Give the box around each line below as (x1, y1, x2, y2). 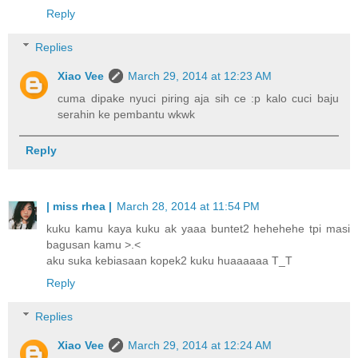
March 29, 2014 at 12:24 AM (128, 338, 272, 352)
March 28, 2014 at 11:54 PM (117, 199, 260, 213)
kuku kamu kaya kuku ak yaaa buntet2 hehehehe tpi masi (46, 221, 350, 235)
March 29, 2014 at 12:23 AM (128, 69, 272, 82)
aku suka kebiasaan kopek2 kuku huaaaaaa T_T (46, 253, 292, 267)
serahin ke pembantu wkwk (58, 107, 196, 121)
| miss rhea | (46, 199, 112, 213)
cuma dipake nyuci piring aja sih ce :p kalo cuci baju (58, 91, 339, 105)
